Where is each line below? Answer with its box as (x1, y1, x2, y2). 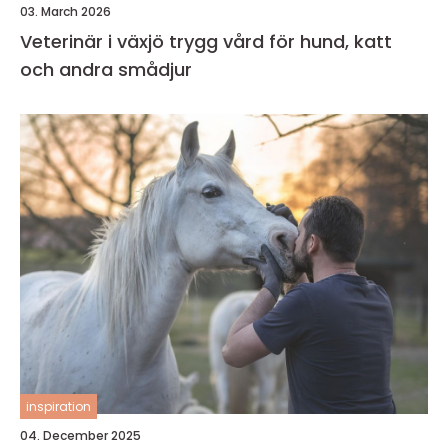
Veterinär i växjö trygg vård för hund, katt (20, 29, 169, 55)
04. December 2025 (20, 427, 141, 445)
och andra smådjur (20, 57, 192, 83)
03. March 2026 (20, 3, 111, 21)
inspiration (26, 398, 91, 416)
